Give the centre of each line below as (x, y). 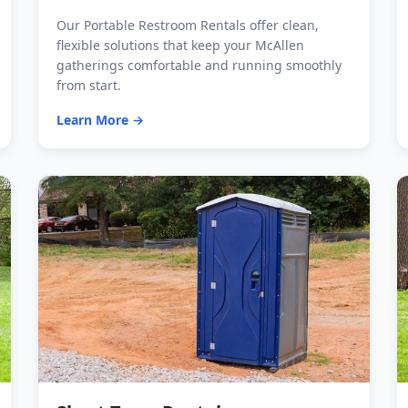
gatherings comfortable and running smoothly (199, 66)
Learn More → (100, 120)
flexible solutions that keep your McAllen (180, 46)
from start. (89, 86)
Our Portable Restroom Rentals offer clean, (188, 25)
